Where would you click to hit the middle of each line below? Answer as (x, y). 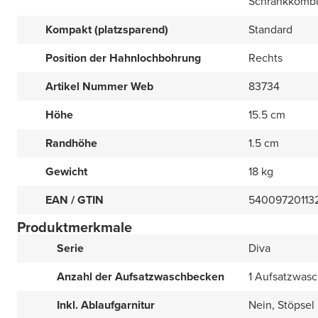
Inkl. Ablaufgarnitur (106, 305)
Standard (270, 29)
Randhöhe (71, 143)
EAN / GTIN (75, 200)
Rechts (265, 58)
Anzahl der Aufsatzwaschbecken (141, 276)
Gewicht (66, 171)
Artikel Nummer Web (99, 86)
